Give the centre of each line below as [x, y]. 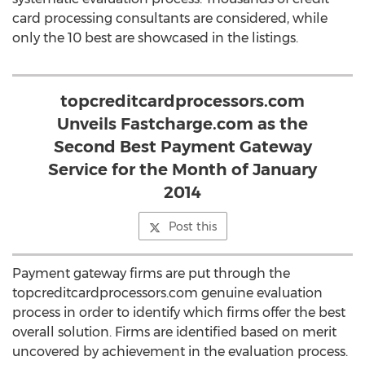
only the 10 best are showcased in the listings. [155, 38]
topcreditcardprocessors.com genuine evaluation [167, 293]
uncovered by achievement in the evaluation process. [180, 352]
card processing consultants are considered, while [170, 18]
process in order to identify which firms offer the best [179, 312]
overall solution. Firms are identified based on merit [174, 332]
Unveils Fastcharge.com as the [182, 124]
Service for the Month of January [182, 169]
